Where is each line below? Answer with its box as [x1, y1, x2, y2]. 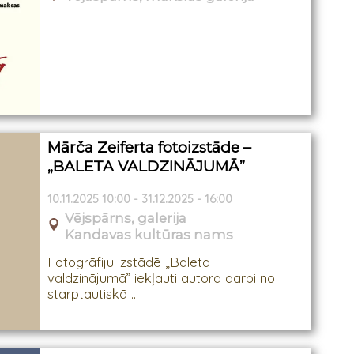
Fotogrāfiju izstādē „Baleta [47, 254, 211, 271]
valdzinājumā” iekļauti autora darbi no [47, 269, 276, 287]
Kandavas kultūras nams [65, 226, 234, 243]
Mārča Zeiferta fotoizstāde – [47, 137, 252, 156]
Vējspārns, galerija [65, 209, 187, 226]
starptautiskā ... [47, 285, 139, 303]
